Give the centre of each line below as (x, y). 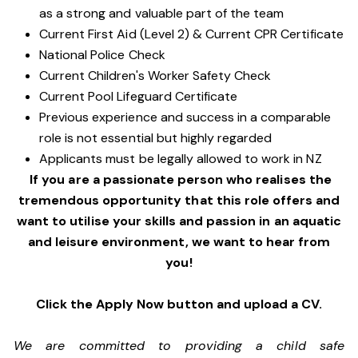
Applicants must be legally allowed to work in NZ (181, 159)
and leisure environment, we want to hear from (179, 242)
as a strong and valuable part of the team (162, 13)
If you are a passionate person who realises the (179, 179)
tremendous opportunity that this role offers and (179, 200)
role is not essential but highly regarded (156, 138)
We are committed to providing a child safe (179, 346)
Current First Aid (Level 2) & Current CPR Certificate (191, 34)
